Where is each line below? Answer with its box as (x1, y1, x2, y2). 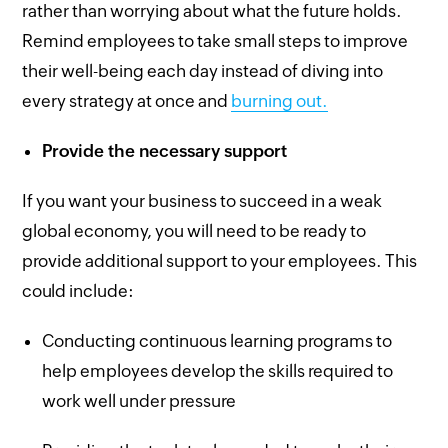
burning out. (231, 90, 329, 111)
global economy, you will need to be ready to (22, 220, 367, 241)
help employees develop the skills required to (42, 360, 394, 381)
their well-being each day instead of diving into (22, 60, 384, 81)
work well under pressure (42, 390, 237, 411)
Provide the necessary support (42, 140, 288, 161)
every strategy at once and (22, 90, 232, 111)
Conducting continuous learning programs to (42, 330, 393, 351)
